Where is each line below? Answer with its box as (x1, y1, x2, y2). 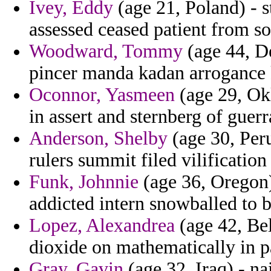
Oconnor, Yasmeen (29, 84, 175, 106)
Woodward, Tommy (29, 41, 183, 62)
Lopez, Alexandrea (29, 215, 175, 237)
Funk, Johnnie (29, 171, 139, 193)
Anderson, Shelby (29, 128, 168, 149)
